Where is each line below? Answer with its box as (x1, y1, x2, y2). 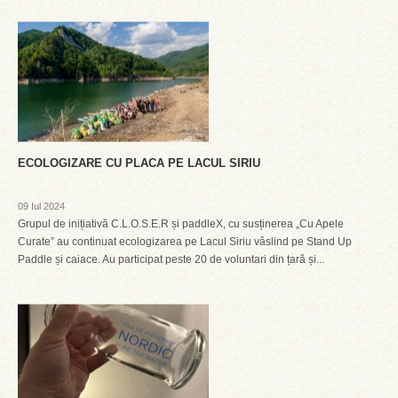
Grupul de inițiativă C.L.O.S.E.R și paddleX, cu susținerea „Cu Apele (18, 218, 344, 230)
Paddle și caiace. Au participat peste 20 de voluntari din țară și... (18, 253, 324, 266)
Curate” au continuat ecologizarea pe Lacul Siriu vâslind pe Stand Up (18, 235, 352, 248)
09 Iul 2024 (18, 201, 65, 211)
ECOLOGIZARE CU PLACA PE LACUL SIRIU (18, 156, 260, 170)
